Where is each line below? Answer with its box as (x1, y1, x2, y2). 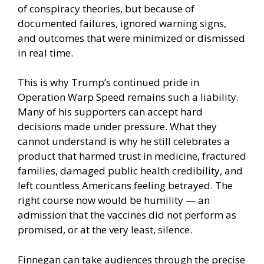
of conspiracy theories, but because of (18, 1, 194, 15)
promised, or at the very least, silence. (18, 223, 192, 237)
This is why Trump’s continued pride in (18, 75, 199, 90)
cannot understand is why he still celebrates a (18, 134, 230, 148)
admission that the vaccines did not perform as (18, 208, 236, 222)
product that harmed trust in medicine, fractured (18, 149, 246, 163)
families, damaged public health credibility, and (18, 164, 243, 178)
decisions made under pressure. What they (18, 120, 217, 134)
